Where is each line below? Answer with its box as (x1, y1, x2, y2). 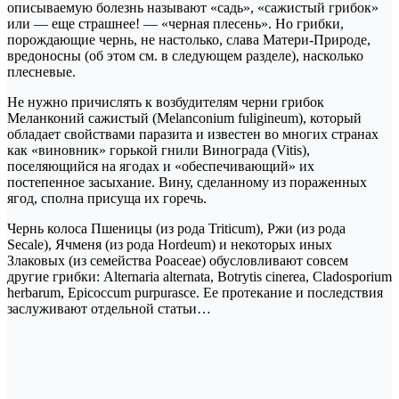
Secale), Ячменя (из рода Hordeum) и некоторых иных (7, 237, 332, 253)
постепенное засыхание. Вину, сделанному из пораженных (7, 175, 367, 191)
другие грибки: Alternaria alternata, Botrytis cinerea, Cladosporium (7, 269, 392, 285)
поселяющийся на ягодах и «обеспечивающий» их (7, 159, 314, 175)
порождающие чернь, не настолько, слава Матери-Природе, (7, 32, 370, 48)
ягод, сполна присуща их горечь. (7, 191, 207, 207)
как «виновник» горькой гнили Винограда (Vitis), (7, 142, 310, 159)
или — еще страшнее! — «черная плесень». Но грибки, (7, 16, 344, 32)
